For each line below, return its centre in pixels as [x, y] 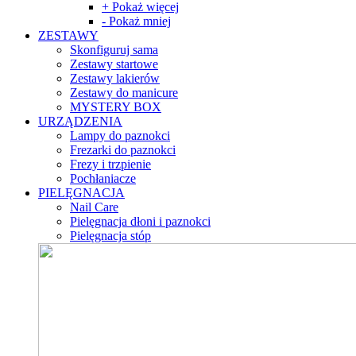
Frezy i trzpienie [110, 164]
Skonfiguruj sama [114, 50]
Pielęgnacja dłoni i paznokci [140, 222]
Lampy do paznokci [120, 136]
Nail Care [94, 207]
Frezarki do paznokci [123, 150]
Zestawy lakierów [115, 79]
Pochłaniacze [103, 179]
